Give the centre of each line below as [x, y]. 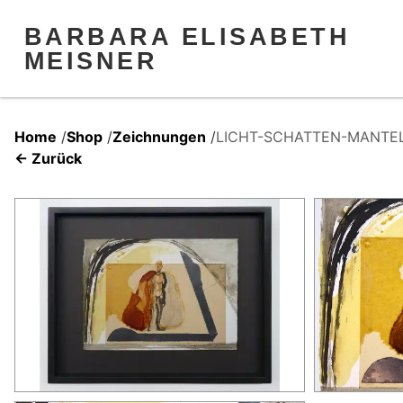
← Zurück [48, 158]
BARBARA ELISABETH [187, 36]
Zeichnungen [159, 136]
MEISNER [91, 60]
